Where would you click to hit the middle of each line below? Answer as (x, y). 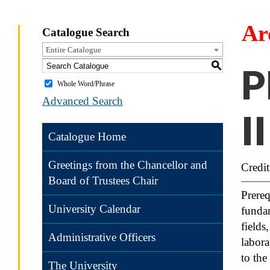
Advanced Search (83, 101)
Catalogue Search (86, 32)
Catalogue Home (87, 137)
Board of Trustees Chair (103, 181)
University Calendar (94, 209)
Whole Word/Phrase (86, 83)
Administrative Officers (102, 237)
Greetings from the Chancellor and (128, 165)
